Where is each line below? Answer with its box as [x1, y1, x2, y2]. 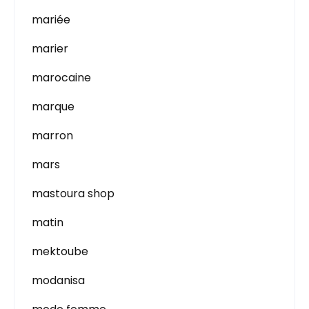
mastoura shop [32, 186, 114, 201]
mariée [32, 12, 70, 28]
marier [32, 41, 68, 57]
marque [32, 99, 74, 114]
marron [32, 128, 73, 143]
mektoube [32, 243, 88, 259]
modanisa [32, 272, 85, 288]
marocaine [32, 70, 91, 86]
